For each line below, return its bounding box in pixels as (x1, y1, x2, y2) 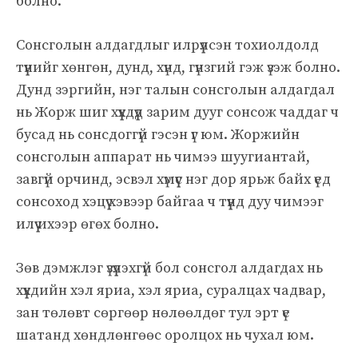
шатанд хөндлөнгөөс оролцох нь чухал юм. (16, 325, 314, 344)
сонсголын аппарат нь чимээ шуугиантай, (16, 147, 310, 166)
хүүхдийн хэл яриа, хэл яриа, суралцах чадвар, (16, 280, 326, 300)
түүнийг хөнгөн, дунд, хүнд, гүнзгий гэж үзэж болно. (16, 58, 340, 77)
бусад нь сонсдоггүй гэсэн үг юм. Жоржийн (16, 125, 300, 144)
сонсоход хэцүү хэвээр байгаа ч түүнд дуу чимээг (16, 192, 324, 211)
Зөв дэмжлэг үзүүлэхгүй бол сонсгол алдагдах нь (16, 258, 323, 277)
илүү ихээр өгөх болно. (16, 214, 159, 233)
